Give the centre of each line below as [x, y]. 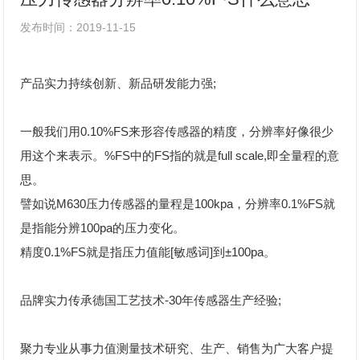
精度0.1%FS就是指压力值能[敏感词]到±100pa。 [148, 252]
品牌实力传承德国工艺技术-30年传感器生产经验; [151, 300]
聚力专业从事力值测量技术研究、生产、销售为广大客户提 [177, 348]
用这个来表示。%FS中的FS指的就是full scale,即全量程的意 [180, 155]
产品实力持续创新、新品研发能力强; [119, 83]
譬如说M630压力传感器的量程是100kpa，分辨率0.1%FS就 [178, 204]
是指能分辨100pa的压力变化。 [103, 228]
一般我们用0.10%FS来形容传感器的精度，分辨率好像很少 [177, 131]
